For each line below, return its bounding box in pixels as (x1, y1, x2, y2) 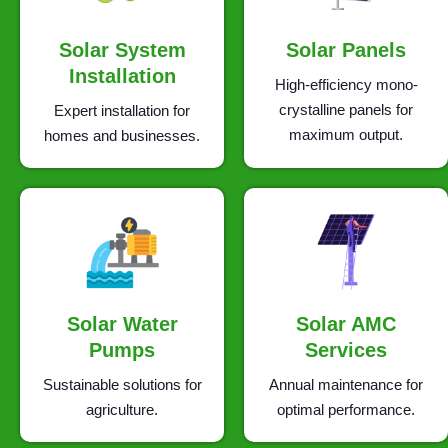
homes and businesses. (44, 126, 200, 144)
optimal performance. (277, 401, 415, 419)
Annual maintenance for (269, 376, 423, 394)
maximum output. (289, 125, 403, 143)
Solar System (58, 38, 186, 61)
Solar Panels (286, 38, 406, 61)
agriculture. (86, 401, 158, 419)
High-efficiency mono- (274, 75, 418, 93)
